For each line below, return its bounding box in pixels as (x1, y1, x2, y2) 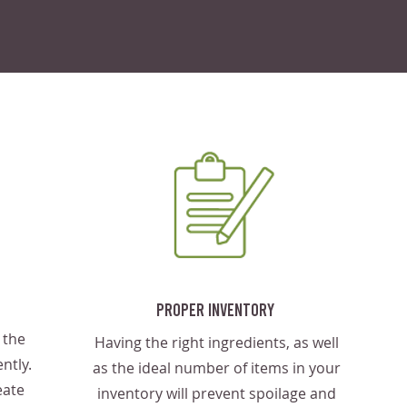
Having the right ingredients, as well (94, 333, 339, 352)
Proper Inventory (156, 298, 274, 320)
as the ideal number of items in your (92, 358, 341, 378)
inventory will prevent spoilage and (96, 383, 336, 403)
